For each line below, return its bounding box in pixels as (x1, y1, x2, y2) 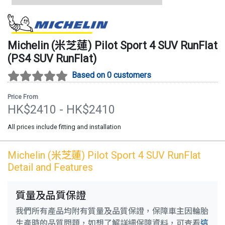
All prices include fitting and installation (8, 123, 121, 131)
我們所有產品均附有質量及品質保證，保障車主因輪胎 (16, 206, 208, 216)
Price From (8, 92, 38, 100)
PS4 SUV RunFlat (11, 52, 93, 65)
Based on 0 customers (72, 70, 151, 80)
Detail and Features (8, 161, 93, 173)
